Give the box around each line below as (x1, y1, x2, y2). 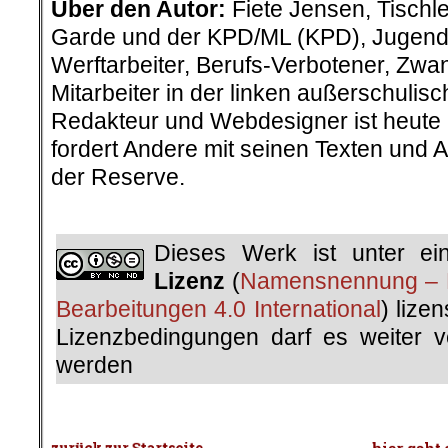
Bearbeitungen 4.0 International (56, 295, 381, 322)
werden (56, 351, 133, 378)
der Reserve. (51, 163, 185, 190)
